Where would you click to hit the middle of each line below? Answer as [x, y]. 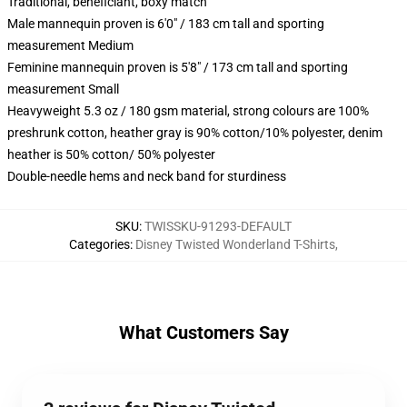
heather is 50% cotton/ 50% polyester [111, 154]
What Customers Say [203, 333]
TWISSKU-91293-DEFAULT [218, 226]
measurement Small [63, 89]
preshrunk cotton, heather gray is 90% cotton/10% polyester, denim [195, 133]
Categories [99, 244]
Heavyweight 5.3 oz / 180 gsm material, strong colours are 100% [188, 111]
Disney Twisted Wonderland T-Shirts [235, 244]
